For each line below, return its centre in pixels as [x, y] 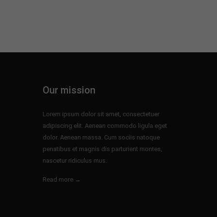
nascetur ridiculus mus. [75, 160]
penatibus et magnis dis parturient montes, [103, 149]
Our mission [69, 90]
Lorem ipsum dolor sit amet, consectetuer [101, 114]
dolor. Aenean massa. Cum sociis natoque [101, 137]
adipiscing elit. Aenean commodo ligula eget [105, 125]
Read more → [62, 179]
